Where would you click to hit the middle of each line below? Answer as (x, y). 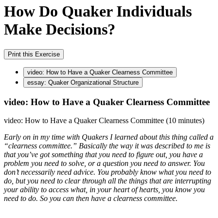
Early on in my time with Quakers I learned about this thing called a (109, 137)
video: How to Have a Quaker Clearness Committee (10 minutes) (104, 121)
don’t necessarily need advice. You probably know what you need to (108, 172)
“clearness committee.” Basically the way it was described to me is (107, 146)
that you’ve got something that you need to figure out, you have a (103, 155)
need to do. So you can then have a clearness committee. (91, 199)
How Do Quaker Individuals (98, 11)
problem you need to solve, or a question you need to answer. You (104, 163)
